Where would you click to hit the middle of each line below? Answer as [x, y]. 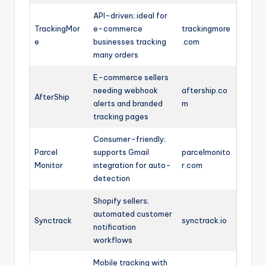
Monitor [49, 165]
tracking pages [121, 116]
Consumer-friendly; [129, 139]
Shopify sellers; [121, 200]
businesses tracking [130, 41]
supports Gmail [121, 152]
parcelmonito [206, 152]
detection [112, 178]
